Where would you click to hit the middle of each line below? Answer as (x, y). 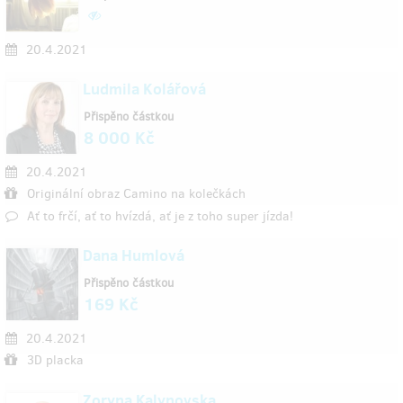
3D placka (55, 360)
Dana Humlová (134, 255)
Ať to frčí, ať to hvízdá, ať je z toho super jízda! (160, 216)
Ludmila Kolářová (144, 89)
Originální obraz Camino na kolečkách (136, 194)
